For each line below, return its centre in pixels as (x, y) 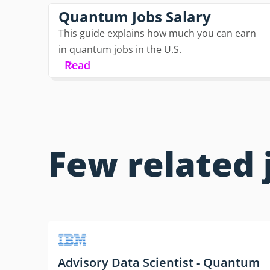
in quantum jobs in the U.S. (120, 50)
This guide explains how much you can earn (157, 33)
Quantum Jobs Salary (135, 17)
